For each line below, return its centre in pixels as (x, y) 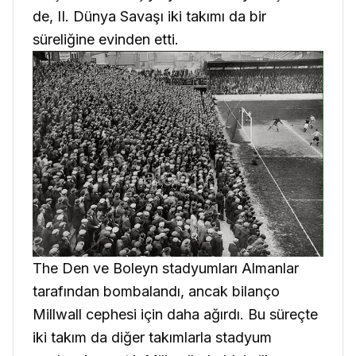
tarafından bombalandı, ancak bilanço (156, 291)
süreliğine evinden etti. (106, 39)
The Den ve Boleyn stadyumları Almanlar (166, 268)
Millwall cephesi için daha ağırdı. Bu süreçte (175, 314)
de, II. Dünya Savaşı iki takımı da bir (149, 16)
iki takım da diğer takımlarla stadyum (152, 337)
